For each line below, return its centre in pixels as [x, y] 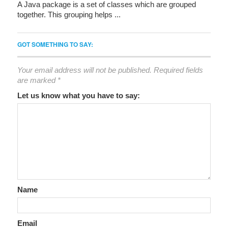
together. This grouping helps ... [69, 15]
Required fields [178, 70]
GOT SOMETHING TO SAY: [55, 45]
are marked [37, 80]
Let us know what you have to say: [79, 96]
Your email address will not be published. [84, 70]
